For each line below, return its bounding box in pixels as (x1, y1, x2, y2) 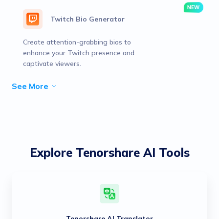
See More (12, 81, 48, 91)
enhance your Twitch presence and (23, 48, 134, 57)
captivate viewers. (23, 59, 81, 68)
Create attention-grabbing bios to (23, 38, 131, 46)
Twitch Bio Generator (50, 15, 125, 23)
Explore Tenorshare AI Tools (29, 145, 190, 160)
